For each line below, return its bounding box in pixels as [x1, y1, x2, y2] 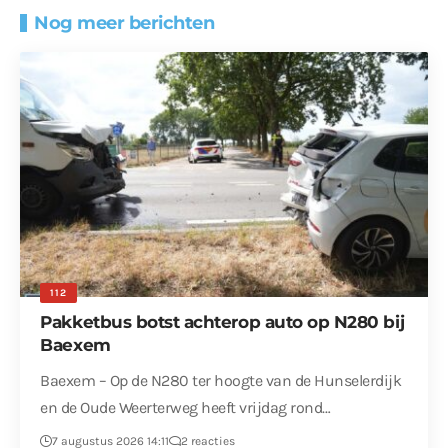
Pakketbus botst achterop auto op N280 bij [40, 312, 405, 333]
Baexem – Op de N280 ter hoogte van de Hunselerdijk [40, 371, 402, 391]
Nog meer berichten [34, 12, 215, 35]
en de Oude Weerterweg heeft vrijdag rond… [40, 398, 331, 418]
